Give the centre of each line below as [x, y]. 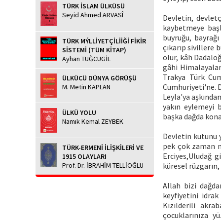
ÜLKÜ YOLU [79, 113]
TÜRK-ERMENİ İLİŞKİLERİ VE [103, 147]
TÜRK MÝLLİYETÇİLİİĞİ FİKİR [104, 41]
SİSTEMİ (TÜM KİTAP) [94, 50]
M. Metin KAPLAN [86, 87]
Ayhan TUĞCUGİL [86, 58]
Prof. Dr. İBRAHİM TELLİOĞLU [103, 165]
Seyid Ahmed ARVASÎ [93, 15]
